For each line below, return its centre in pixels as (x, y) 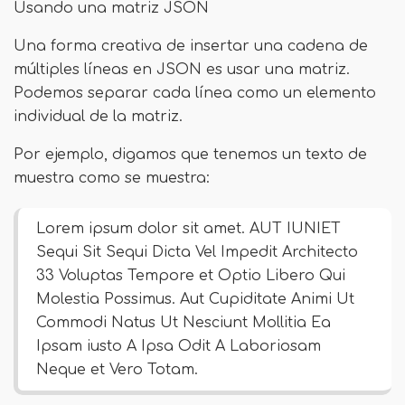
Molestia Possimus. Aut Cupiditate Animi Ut (195, 299)
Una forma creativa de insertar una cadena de (191, 46)
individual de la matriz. (98, 117)
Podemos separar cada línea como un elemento (195, 93)
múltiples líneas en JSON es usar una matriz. (182, 70)
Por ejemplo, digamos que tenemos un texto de (190, 155)
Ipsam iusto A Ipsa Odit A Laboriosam (179, 346)
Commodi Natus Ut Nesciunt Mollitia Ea (184, 323)
